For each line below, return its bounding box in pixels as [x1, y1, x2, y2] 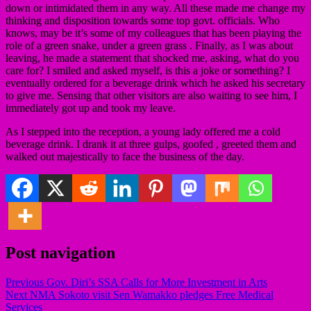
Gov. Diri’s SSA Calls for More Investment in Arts [44, 276, 267, 288]
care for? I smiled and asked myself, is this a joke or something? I [6, 64, 290, 76]
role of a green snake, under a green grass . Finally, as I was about [6, 39, 293, 51]
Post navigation [6, 243, 115, 262]
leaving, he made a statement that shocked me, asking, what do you [6, 51, 299, 64]
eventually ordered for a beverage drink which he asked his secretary [6, 76, 305, 89]
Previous [6, 276, 44, 288]
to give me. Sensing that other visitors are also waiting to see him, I [6, 89, 297, 101]
